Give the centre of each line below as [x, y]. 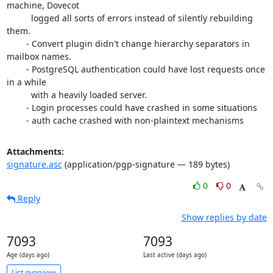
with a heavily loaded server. [16, 95]
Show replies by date [224, 217]
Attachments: [35, 151]
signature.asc [34, 164]
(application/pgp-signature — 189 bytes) [146, 164]
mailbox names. [39, 56]
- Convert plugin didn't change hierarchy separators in [16, 44]
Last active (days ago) [175, 255]
